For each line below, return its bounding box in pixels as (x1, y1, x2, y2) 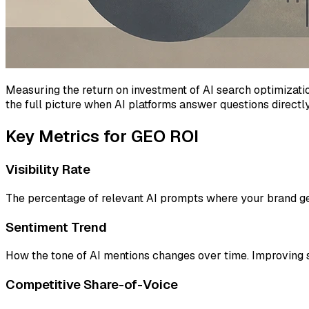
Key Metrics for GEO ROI (6, 126, 199, 148)
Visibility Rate (6, 161, 90, 179)
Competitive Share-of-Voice (6, 276, 178, 294)
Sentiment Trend (6, 218, 107, 236)
